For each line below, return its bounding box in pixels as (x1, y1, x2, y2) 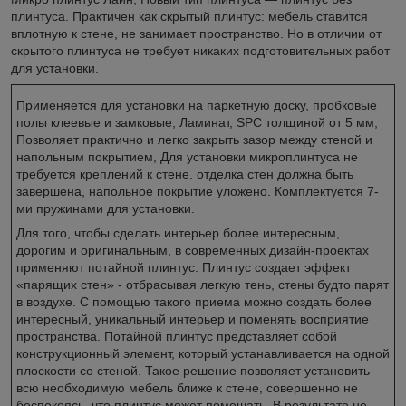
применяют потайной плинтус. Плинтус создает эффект (16, 259, 351, 275)
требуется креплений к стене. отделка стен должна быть (16, 166, 353, 181)
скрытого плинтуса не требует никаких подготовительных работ (11, 43, 390, 58)
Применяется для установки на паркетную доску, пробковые (16, 97, 377, 112)
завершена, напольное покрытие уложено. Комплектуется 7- (16, 183, 379, 198)
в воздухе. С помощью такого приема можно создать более (16, 294, 372, 309)
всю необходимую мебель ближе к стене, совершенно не (16, 380, 358, 395)
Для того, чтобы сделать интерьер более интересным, (16, 225, 340, 240)
